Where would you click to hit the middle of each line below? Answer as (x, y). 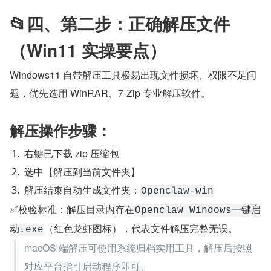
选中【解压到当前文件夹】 (82, 171)
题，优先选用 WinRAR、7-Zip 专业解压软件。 (110, 93)
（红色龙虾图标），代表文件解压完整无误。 (141, 228)
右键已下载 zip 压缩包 (72, 153)
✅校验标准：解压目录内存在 (72, 209)
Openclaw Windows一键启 (198, 210)
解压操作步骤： (60, 130)
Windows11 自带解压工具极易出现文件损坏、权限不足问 (133, 74)
